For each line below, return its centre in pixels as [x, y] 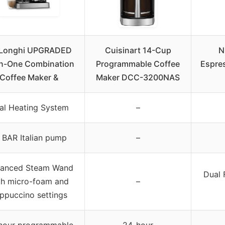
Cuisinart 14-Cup [138, 50]
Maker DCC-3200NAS [138, 78]
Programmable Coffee [138, 64]
